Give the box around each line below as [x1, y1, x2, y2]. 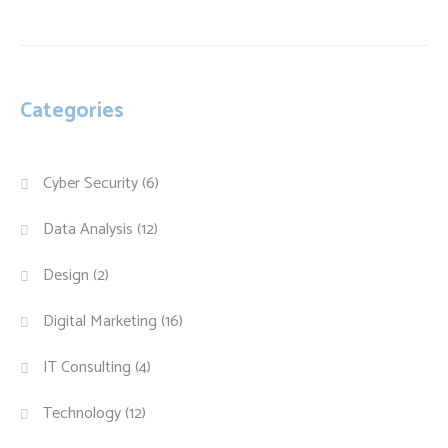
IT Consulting [43, 354, 132, 381]
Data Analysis [43, 216, 134, 243]
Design [43, 262, 90, 289]
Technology [43, 400, 122, 427]
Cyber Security [43, 170, 139, 197]
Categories [20, 94, 124, 128]
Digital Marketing [43, 308, 158, 335]
